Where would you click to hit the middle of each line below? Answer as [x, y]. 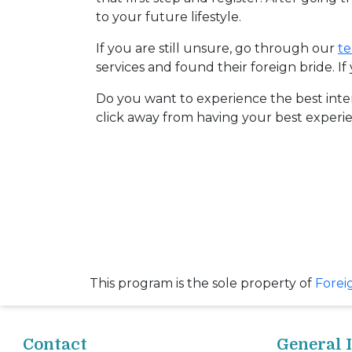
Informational [68, 332]
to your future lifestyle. [169, 16]
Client [48, 191]
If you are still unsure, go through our [217, 48]
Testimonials [71, 209]
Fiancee [51, 31]
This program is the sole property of [202, 283]
